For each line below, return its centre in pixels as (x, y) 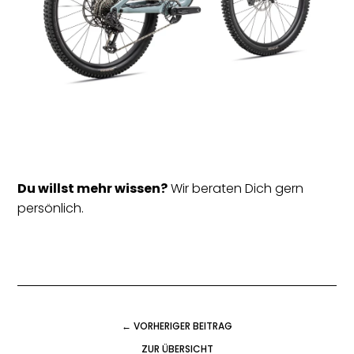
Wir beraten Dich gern (236, 188)
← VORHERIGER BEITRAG (177, 326)
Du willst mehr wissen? (93, 188)
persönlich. (51, 208)
